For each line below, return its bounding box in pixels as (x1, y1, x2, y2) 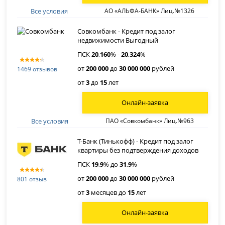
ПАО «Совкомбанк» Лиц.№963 (105, 117, 194, 126)
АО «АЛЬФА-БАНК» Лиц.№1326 (104, 7, 195, 16)
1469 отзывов (17, 65, 58, 74)
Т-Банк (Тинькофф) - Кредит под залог (77, 136, 194, 146)
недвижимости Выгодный (77, 35, 159, 45)
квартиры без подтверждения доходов (77, 145, 199, 155)
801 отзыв (17, 175, 47, 184)
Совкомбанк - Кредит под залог (77, 26, 176, 36)
